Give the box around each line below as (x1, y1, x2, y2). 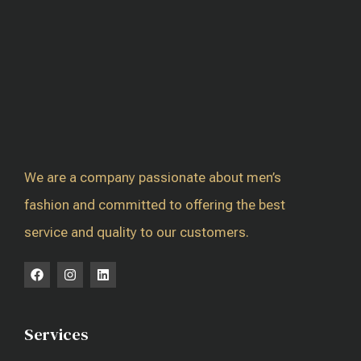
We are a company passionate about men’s (24, 169, 281, 186)
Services (24, 323, 89, 346)
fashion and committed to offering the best (24, 197, 285, 214)
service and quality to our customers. (24, 224, 249, 241)
